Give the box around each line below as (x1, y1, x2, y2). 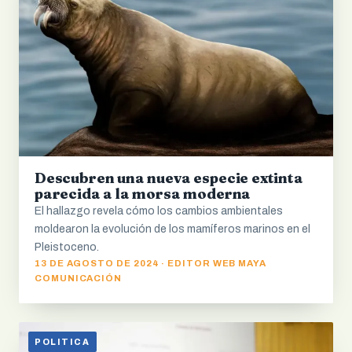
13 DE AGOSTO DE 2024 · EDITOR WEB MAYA (35, 258, 267, 268)
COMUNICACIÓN (35, 273, 123, 283)
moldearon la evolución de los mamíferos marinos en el (35, 222, 310, 235)
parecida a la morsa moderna (35, 184, 251, 203)
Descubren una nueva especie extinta (35, 168, 303, 187)
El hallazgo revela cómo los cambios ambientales (35, 204, 283, 217)
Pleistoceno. (35, 240, 99, 253)
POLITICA (35, 337, 90, 346)
